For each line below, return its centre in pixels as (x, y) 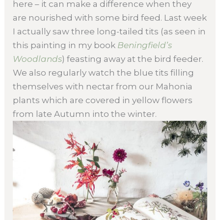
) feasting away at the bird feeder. (133, 59)
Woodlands (38, 59)
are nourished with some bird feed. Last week (110, 17)
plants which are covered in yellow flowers (103, 100)
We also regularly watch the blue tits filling (104, 72)
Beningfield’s (145, 45)
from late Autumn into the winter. (85, 114)
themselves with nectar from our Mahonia (103, 86)
